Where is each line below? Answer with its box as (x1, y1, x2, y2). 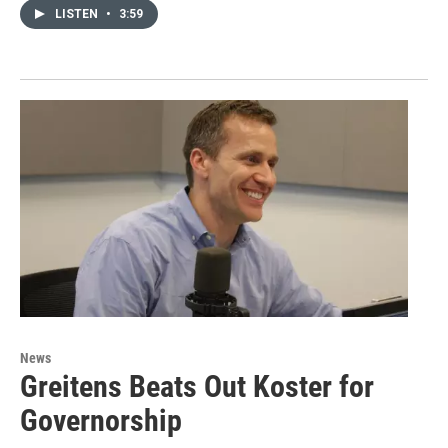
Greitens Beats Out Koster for (20, 368, 374, 404)
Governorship (20, 402, 182, 438)
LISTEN (55, 7, 101, 22)
